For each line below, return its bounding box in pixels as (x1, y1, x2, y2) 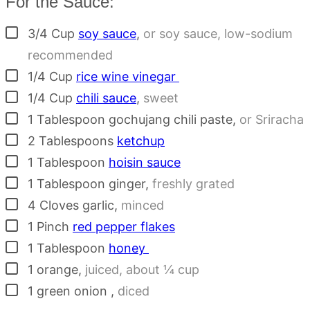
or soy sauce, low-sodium (143, 26, 293, 42)
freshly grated (152, 176, 235, 192)
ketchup (117, 134, 165, 149)
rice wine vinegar (76, 69, 179, 84)
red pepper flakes (73, 219, 175, 235)
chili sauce (76, 91, 136, 106)
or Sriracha (239, 112, 304, 127)
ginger (109, 176, 145, 192)
